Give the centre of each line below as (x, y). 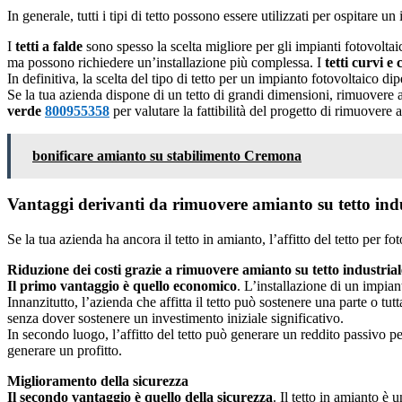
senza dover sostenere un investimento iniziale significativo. (175, 318)
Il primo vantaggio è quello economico (122, 286)
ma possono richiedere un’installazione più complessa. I (166, 62)
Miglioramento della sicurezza (98, 381)
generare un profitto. (65, 350)
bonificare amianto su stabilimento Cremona (167, 155)
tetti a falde (49, 46)
